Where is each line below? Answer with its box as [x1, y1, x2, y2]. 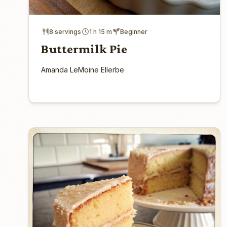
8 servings [49, 27, 81, 35]
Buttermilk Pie [41, 41, 127, 56]
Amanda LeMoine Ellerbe [41, 65, 124, 74]
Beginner [120, 27, 147, 35]
